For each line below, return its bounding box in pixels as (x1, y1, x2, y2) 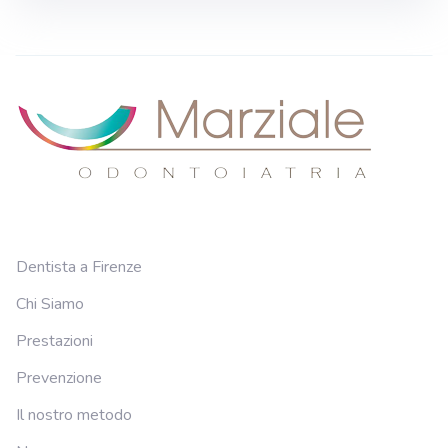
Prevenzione (16, 366, 102, 389)
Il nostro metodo (16, 403, 132, 426)
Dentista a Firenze (16, 255, 142, 278)
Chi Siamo (16, 292, 84, 315)
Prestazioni (16, 329, 93, 352)
